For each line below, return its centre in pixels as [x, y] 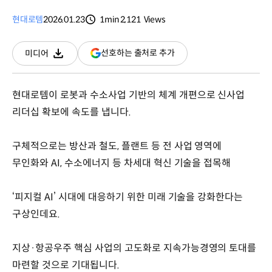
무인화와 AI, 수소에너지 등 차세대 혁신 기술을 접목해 [122, 163]
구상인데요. [36, 214]
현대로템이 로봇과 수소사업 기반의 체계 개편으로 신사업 [129, 95]
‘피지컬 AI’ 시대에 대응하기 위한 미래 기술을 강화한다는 [128, 197]
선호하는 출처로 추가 [138, 53]
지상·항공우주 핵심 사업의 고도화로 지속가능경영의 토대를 [134, 248]
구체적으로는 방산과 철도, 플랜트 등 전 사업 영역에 [117, 146]
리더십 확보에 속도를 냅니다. [72, 112]
